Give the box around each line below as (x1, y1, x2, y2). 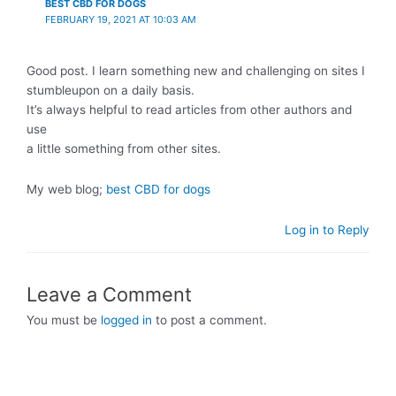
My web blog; (27, 182, 106, 197)
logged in (101, 312, 152, 327)
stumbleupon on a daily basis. (27, 83, 194, 98)
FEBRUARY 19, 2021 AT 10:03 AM (44, 12, 196, 26)
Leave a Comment (27, 282, 192, 306)
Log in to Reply (285, 223, 369, 238)
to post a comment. (152, 312, 267, 327)
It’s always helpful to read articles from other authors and (27, 103, 352, 118)
